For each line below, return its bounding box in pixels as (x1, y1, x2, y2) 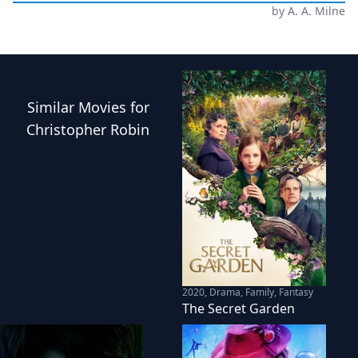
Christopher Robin (26, 119, 149, 139)
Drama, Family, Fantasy (209, 284, 313, 299)
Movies (78, 97, 126, 117)
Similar (26, 97, 78, 117)
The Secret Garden (182, 299, 295, 317)
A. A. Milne (287, 2, 345, 18)
